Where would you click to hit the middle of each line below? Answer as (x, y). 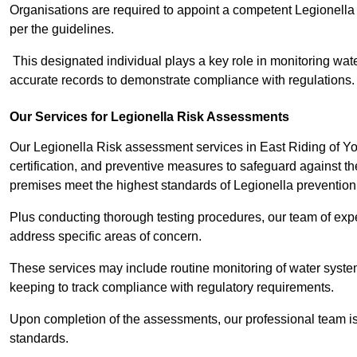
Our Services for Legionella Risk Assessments (149, 117)
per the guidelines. (62, 29)
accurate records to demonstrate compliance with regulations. (182, 80)
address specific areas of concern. (107, 237)
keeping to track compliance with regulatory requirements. (172, 288)
